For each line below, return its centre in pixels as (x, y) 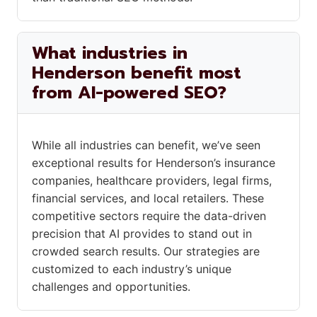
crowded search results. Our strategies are (146, 252)
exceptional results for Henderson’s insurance (154, 163)
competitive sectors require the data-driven (149, 216)
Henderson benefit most (137, 73)
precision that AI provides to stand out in (142, 234)
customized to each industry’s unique (132, 269)
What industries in (110, 53)
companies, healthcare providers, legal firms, (152, 181)
